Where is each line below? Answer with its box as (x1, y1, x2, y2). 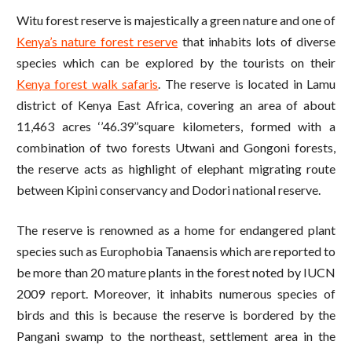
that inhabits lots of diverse (178, 34, 335, 49)
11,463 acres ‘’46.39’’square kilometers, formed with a (16, 119, 335, 134)
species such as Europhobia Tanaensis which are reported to (16, 244, 335, 259)
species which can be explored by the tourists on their (16, 55, 335, 71)
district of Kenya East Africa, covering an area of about (16, 97, 335, 113)
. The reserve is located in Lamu (158, 76, 336, 92)
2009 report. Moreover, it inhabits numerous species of (16, 286, 335, 302)
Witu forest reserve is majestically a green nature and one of (16, 13, 335, 28)
